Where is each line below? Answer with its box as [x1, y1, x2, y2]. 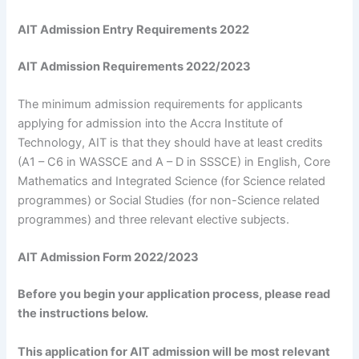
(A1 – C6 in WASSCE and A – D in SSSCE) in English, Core [18, 155, 331, 170]
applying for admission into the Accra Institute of [18, 116, 284, 131]
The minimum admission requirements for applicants [18, 97, 304, 112]
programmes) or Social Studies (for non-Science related [18, 193, 321, 208]
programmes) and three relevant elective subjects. [18, 212, 290, 228]
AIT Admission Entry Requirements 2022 [18, 22, 250, 37]
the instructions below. [18, 306, 149, 321]
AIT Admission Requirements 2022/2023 [18, 58, 252, 74]
